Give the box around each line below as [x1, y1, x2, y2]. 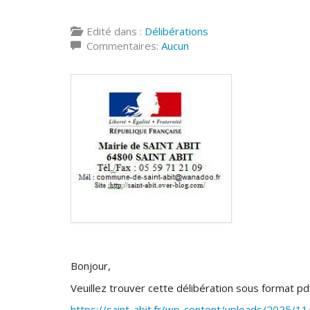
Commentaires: [81, 39, 161, 53]
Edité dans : [81, 24, 145, 38]
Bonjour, [71, 259, 111, 273]
